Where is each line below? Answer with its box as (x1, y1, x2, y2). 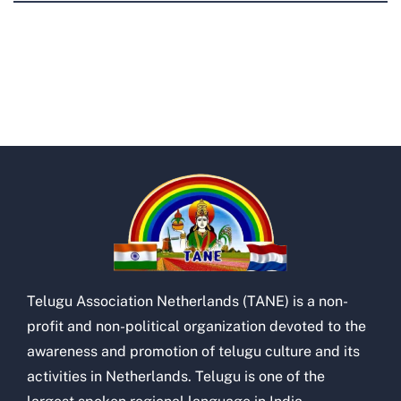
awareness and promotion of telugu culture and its (27, 342, 360, 360)
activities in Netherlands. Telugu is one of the (27, 367, 325, 385)
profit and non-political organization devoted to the (27, 317, 366, 335)
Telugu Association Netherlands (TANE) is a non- (27, 292, 348, 310)
